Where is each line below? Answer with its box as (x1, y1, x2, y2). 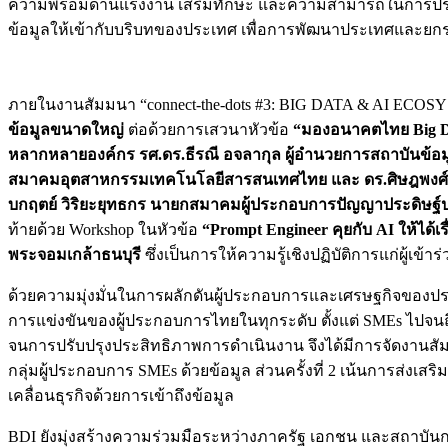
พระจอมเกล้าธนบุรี (8, 245, 141, 263)
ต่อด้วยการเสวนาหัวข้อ (124, 120, 293, 138)
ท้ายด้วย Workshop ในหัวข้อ (8, 220, 202, 238)
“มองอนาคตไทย (293, 120, 413, 138)
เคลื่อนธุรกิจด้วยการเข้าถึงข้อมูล (8, 386, 234, 404)
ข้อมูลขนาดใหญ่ (8, 120, 124, 138)
